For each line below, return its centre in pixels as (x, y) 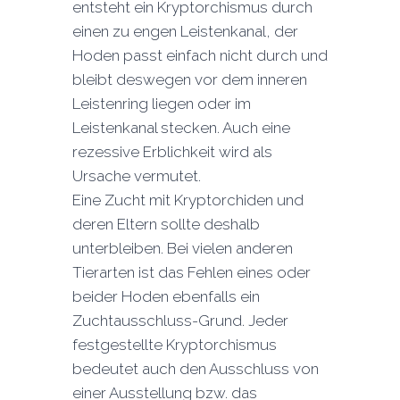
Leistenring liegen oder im (161, 104)
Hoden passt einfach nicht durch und (200, 56)
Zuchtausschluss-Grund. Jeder (180, 321)
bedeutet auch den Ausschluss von (195, 369)
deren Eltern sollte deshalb (166, 225)
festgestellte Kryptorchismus (174, 345)
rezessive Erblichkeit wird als (172, 152)
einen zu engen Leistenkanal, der (185, 32)
